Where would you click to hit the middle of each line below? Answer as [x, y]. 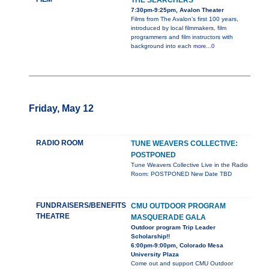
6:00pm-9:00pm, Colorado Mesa [177, 246]
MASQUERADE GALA [168, 218]
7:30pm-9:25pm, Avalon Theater [177, 10]
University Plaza [155, 255]
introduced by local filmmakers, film [179, 28]
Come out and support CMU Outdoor [182, 264]
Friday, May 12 [61, 109]
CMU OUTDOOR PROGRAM [178, 206]
